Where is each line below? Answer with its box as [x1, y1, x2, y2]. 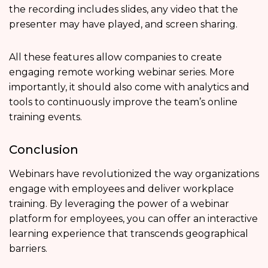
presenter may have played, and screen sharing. [9, 18, 237, 30]
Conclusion [9, 142, 78, 157]
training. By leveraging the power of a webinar [9, 197, 229, 209]
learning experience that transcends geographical [9, 227, 248, 239]
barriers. [9, 242, 47, 254]
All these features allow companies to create [9, 51, 222, 63]
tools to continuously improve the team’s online [9, 96, 237, 108]
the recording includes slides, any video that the [9, 3, 238, 15]
